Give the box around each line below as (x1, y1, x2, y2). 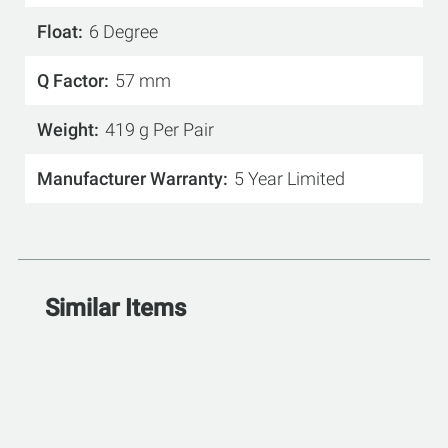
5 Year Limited (234, 168, 345, 189)
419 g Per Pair (105, 119, 214, 140)
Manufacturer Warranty (37, 168, 223, 189)
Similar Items (45, 294, 186, 322)
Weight (37, 119, 94, 140)
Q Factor (37, 70, 104, 91)
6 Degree (89, 21, 158, 42)
